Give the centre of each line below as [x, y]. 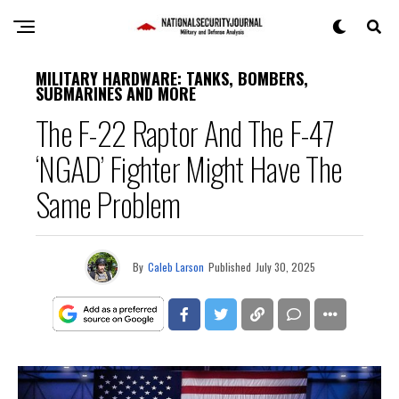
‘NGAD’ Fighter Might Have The [189, 168]
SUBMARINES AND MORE [116, 94]
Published [229, 267]
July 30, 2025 [285, 267]
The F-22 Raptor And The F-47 [185, 132]
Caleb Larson [175, 267]
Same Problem [108, 204]
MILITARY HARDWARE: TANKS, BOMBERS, [172, 78]
